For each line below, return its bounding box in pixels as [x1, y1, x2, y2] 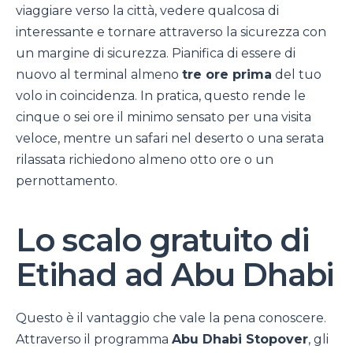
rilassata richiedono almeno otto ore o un [16, 151, 273, 167]
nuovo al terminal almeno [16, 66, 182, 82]
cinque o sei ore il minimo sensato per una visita [16, 109, 311, 124]
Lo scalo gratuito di [16, 220, 310, 259]
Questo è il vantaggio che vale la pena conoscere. [16, 310, 326, 325]
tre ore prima [182, 66, 272, 82]
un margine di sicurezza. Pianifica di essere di [16, 45, 295, 61]
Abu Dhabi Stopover [172, 331, 308, 347]
